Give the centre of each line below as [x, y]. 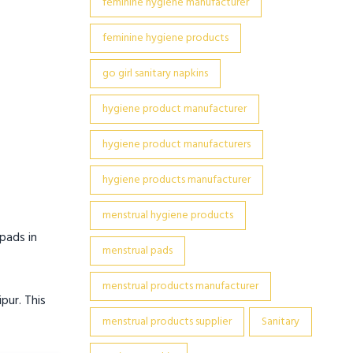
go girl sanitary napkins [155, 74]
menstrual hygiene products [167, 216]
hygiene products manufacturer [176, 180]
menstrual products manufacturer [180, 286]
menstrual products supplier [167, 322]
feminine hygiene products [165, 38]
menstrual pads [137, 251]
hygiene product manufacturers [176, 145]
